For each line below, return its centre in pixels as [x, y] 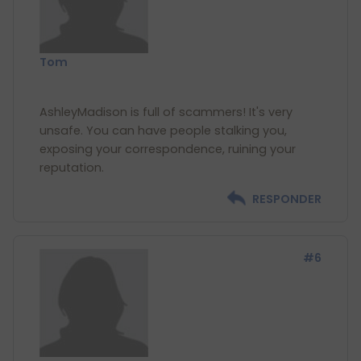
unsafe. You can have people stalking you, [163, 131]
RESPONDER [287, 199]
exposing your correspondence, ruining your [168, 149]
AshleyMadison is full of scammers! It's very [166, 112]
